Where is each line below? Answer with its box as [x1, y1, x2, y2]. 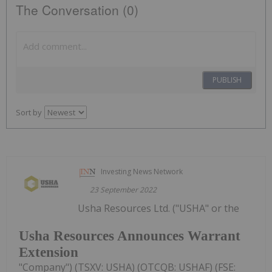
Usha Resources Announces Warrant [19, 228, 240, 243]
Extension [19, 244, 78, 260]
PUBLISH [212, 75, 242, 86]
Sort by [16, 107, 42, 118]
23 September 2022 [90, 185, 157, 195]
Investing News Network [101, 166, 183, 177]
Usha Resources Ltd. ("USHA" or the [78, 202, 240, 216]
